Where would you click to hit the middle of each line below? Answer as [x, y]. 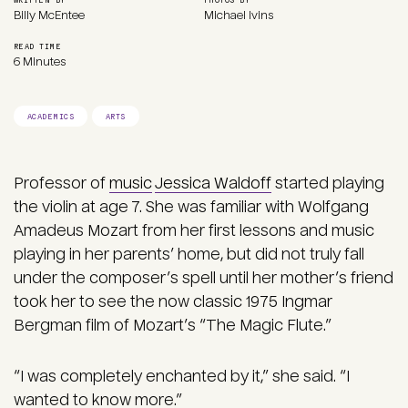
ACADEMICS [51, 117]
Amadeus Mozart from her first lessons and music [194, 231]
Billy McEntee [49, 16]
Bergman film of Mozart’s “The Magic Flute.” [173, 326]
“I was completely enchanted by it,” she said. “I [182, 377]
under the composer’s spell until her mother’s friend [204, 279]
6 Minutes [40, 62]
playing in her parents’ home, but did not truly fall [189, 255]
